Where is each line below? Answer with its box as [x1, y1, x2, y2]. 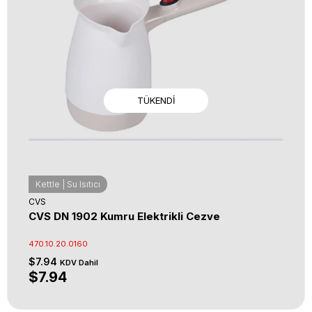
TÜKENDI [137, 94, 175, 106]
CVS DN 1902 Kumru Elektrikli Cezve [29, 210, 220, 223]
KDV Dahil [60, 258, 98, 267]
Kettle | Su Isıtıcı [36, 179, 100, 189]
